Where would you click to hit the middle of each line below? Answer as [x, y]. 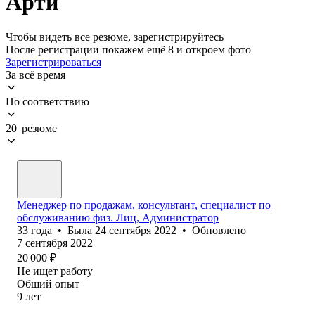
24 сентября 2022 [136, 230]
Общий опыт [48, 283]
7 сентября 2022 [55, 243]
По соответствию [47, 101]
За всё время [36, 75]
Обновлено [219, 230]
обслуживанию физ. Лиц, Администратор [118, 217]
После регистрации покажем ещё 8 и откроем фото [128, 49]
